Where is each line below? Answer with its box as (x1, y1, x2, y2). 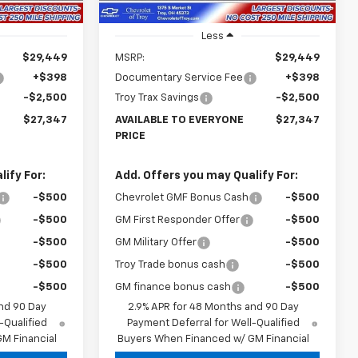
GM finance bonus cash (115, 282, 232, 293)
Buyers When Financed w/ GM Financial (117, 334, 310, 345)
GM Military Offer (115, 237, 197, 249)
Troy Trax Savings (115, 93, 200, 104)
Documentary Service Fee (115, 73, 244, 84)
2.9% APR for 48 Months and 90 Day (128, 302, 300, 313)
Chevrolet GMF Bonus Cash (115, 193, 249, 204)
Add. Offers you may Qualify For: (115, 170, 299, 182)
